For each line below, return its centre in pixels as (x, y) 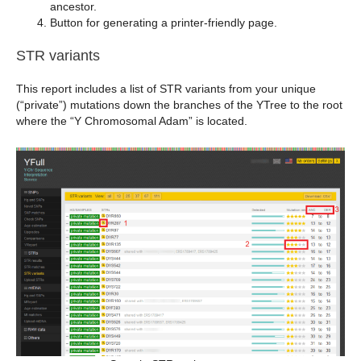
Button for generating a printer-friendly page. (164, 23)
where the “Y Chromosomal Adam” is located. (132, 121)
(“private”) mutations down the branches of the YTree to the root (179, 105)
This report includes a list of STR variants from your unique (166, 89)
